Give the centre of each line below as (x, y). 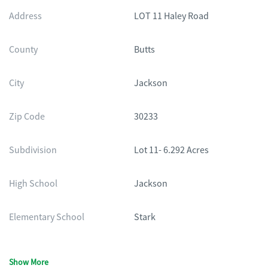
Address (25, 16)
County (23, 50)
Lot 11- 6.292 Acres (171, 150)
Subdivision (33, 150)
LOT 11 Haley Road (171, 16)
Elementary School (47, 217)
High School (33, 184)
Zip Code (27, 117)
